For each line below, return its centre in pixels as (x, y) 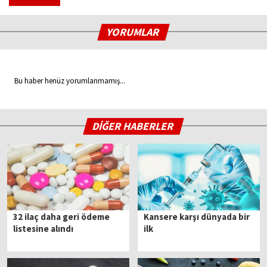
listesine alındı (44, 228)
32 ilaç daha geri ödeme (62, 216)
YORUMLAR (134, 32)
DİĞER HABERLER (134, 126)
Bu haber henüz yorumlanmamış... (67, 81)
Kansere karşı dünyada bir (197, 216)
